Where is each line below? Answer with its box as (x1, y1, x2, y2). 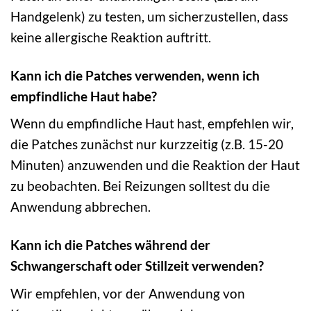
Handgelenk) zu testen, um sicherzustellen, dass (10, 8, 288, 24)
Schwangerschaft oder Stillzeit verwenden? (10, 258, 264, 274)
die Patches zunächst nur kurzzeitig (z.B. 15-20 (10, 136, 283, 153)
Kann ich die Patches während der (10, 237, 210, 253)
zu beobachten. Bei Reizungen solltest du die (10, 178, 270, 194)
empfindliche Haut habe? (10, 87, 157, 104)
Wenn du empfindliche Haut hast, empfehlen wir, (10, 115, 294, 132)
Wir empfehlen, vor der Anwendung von (10, 285, 245, 301)
